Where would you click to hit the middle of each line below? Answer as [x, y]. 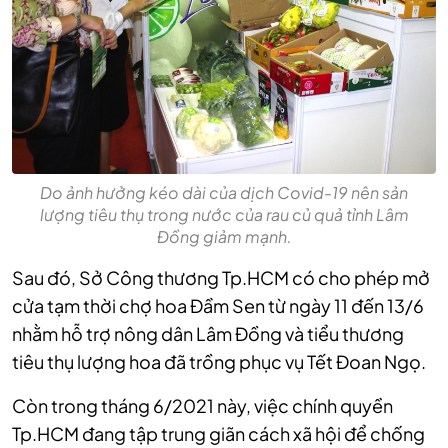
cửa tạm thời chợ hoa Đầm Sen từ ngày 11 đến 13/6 [218, 305]
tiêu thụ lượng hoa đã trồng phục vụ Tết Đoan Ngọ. [219, 361]
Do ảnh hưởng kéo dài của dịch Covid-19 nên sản [224, 192]
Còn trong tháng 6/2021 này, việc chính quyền [202, 405]
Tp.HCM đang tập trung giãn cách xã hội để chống [218, 433]
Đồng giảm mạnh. [224, 236]
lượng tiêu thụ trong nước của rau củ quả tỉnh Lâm [224, 214]
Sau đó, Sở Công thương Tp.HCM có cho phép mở [221, 277]
